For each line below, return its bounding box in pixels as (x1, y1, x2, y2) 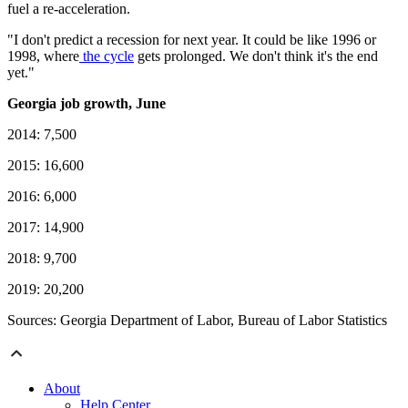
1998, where (7, 48, 79, 65)
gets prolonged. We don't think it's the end (134, 48, 378, 65)
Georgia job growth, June (7, 96, 166, 112)
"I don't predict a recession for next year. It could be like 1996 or (7, 32, 376, 48)
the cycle (79, 48, 134, 65)
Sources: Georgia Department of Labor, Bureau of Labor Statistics (7, 312, 387, 329)
